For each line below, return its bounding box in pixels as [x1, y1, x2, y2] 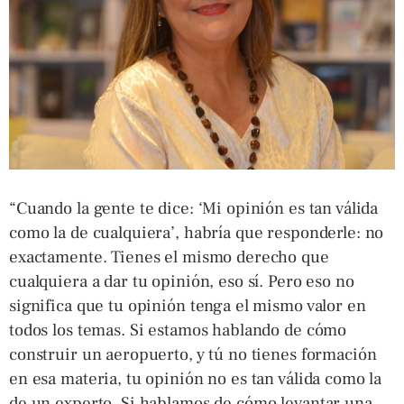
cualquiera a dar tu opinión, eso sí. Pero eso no [9, 271, 354, 292]
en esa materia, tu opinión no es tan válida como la [9, 368, 382, 390]
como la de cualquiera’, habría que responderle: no [9, 222, 384, 243]
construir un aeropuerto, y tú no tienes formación [9, 344, 377, 365]
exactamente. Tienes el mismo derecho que [9, 246, 329, 268]
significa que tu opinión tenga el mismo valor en [9, 295, 366, 317]
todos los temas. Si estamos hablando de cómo [9, 319, 347, 341]
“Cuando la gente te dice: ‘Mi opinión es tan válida [9, 197, 379, 219]
